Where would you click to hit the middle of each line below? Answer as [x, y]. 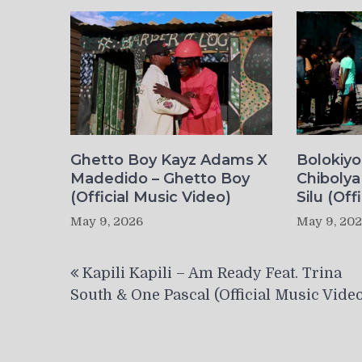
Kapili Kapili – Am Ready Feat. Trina [212, 274]
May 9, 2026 [107, 222]
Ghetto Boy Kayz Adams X [169, 160]
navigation [125, 286]
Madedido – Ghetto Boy [160, 179]
